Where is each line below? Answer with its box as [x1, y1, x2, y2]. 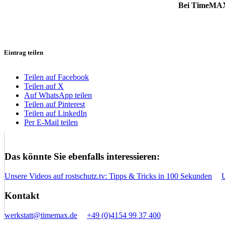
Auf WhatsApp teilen [24, 90, 92, 99]
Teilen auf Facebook [24, 72, 89, 81]
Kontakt [5, 190, 39, 201]
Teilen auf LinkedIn [24, 108, 87, 118]
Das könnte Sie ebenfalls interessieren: [5, 151, 160, 162]
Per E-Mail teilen [24, 118, 78, 127]
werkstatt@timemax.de [5, 210, 77, 219]
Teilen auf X [24, 81, 64, 90]
